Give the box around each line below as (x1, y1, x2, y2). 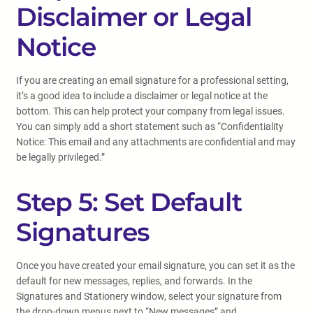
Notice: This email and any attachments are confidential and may (16, 136, 296, 147)
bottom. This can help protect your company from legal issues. (16, 105, 285, 117)
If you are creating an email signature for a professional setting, (16, 75, 289, 86)
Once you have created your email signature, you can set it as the (16, 260, 295, 271)
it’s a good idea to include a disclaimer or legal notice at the (16, 90, 268, 101)
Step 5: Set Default (16, 187, 242, 217)
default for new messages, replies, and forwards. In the (16, 275, 252, 286)
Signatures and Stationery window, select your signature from (16, 291, 282, 302)
